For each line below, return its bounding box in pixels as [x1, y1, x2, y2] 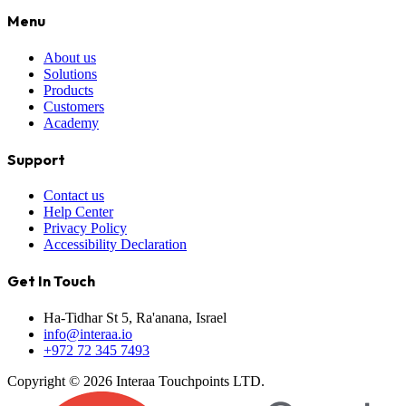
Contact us [43, 188, 104, 204]
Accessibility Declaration [43, 237, 187, 253]
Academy [43, 114, 99, 130]
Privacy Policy [43, 220, 127, 237]
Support [7, 150, 65, 169]
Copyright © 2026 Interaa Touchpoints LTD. [7, 372, 265, 389]
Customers [43, 98, 104, 114]
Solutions [43, 65, 97, 82]
